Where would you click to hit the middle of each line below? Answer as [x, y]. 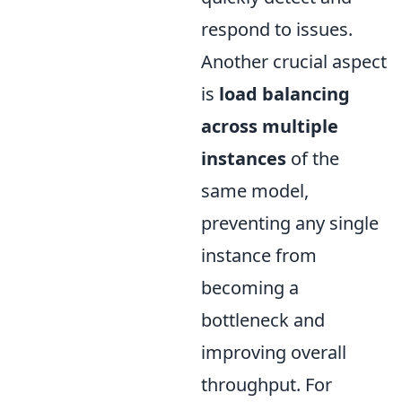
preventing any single [290, 223]
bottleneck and [263, 319]
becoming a [250, 287]
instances [244, 158]
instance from [259, 255]
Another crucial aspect [294, 61]
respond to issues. [277, 29]
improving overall [274, 352]
